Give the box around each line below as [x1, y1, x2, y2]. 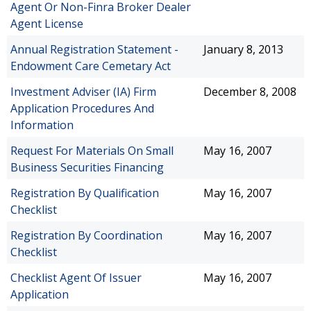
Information [10, 117, 74, 133]
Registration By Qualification [10, 185, 159, 201]
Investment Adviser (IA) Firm [10, 84, 156, 99]
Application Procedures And [10, 101, 154, 116]
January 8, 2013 [203, 42, 283, 57]
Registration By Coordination [10, 228, 162, 243]
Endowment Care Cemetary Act [10, 58, 171, 74]
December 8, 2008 [203, 84, 296, 99]
